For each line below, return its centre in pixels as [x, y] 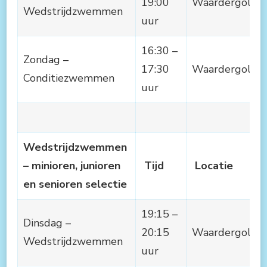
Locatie [212, 165]
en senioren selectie [75, 184]
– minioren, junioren [72, 165]
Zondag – [46, 59]
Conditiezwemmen [69, 78]
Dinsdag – [47, 223]
